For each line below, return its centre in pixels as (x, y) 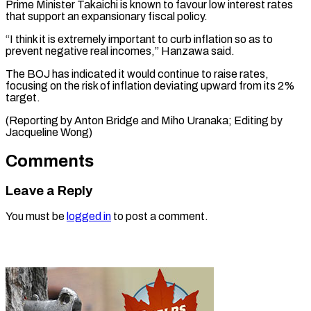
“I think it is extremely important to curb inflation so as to (139, 39)
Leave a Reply (49, 191)
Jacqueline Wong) (49, 132)
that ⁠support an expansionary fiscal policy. (107, 16)
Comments (50, 161)
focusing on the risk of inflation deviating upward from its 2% (150, 85)
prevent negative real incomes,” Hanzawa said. (120, 51)
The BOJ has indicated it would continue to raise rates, (137, 74)
